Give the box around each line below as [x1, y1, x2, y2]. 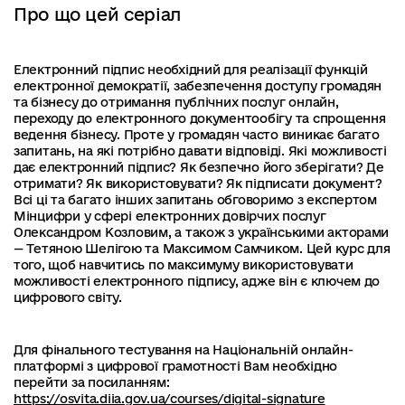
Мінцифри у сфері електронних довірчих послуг [14, 209, 326, 223]
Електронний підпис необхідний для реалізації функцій [14, 62, 368, 77]
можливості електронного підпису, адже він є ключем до [14, 274, 381, 288]
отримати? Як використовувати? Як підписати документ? [14, 176, 382, 191]
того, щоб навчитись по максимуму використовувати [14, 258, 353, 272]
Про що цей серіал [14, 5, 181, 24]
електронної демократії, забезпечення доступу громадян [14, 79, 382, 93]
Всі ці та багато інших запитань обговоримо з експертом [14, 193, 377, 207]
